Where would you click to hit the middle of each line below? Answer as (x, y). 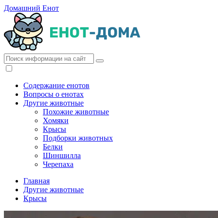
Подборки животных (78, 138)
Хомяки (56, 120)
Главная (36, 181)
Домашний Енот (31, 8)
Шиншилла (62, 155)
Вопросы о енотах (54, 94)
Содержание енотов (56, 85)
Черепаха (58, 164)
